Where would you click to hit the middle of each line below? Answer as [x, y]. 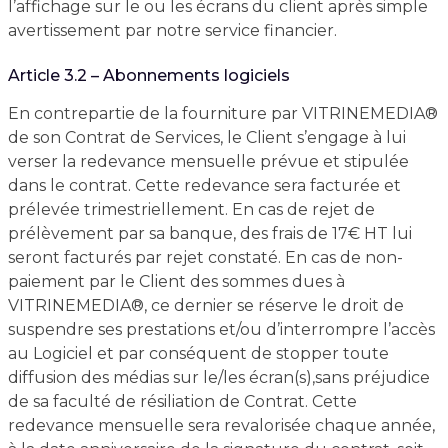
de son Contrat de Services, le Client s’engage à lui [206, 137]
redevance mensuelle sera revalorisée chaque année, [221, 425]
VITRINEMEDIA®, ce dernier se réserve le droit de [205, 305]
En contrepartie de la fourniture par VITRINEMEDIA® [222, 113]
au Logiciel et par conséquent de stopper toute [198, 353]
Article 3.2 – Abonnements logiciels [148, 75]
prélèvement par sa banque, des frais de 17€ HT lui [209, 233]
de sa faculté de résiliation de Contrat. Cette [182, 401]
